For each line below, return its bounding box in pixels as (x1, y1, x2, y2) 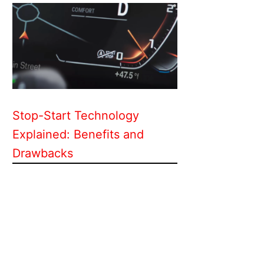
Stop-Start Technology (12, 108, 139, 123)
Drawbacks (12, 146, 73, 160)
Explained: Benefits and (12, 127, 144, 141)
